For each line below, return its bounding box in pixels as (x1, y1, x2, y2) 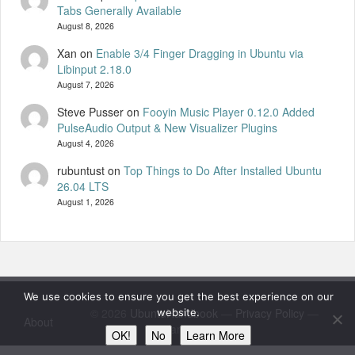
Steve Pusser (56, 103, 124, 120)
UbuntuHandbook (129, 304, 218, 321)
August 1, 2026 (56, 195, 114, 208)
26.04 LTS (56, 177, 109, 194)
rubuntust (56, 162, 105, 178)
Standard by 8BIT (160, 320, 248, 337)
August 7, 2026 (56, 78, 114, 90)
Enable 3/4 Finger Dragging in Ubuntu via (95, 44, 303, 61)
